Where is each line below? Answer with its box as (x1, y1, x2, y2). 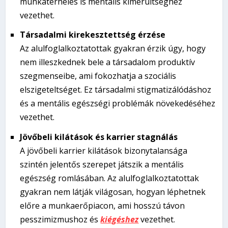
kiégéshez (100, 213, 139, 225)
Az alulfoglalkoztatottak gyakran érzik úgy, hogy (20, 43, 206, 54)
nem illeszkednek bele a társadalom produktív (20, 56, 195, 68)
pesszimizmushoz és (20, 213, 101, 225)
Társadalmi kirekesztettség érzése (20, 29, 166, 41)
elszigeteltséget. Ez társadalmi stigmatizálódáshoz (20, 84, 212, 96)
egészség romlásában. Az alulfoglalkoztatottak (20, 172, 199, 184)
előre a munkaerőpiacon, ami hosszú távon (20, 199, 185, 211)
